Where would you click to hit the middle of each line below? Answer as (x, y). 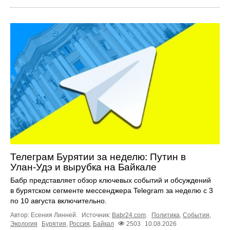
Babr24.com (129, 215)
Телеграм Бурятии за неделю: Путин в (98, 157)
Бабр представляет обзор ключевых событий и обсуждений (111, 180)
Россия (80, 224)
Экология (24, 224)
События (196, 215)
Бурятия (54, 224)
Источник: (97, 215)
